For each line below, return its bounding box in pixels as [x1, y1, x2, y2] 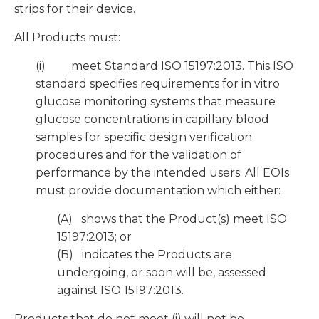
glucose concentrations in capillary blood [36, 113, 269, 127]
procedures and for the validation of [36, 148, 241, 162]
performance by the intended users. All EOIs [36, 166, 289, 180]
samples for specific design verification [36, 130, 252, 145]
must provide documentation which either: [36, 184, 281, 198]
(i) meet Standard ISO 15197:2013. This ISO [36, 59, 293, 73]
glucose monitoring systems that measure [36, 95, 276, 109]
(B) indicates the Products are [57, 248, 232, 262]
